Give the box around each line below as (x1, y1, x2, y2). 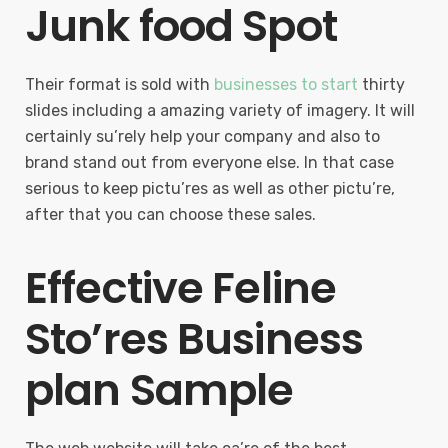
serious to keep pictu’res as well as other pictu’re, (25, 179, 395, 198)
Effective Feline (25, 258, 337, 318)
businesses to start (214, 75, 358, 94)
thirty (358, 75, 405, 94)
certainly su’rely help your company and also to (25, 127, 380, 146)
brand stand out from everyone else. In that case (25, 153, 394, 172)
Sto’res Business (25, 309, 364, 369)
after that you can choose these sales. (25, 205, 316, 224)
